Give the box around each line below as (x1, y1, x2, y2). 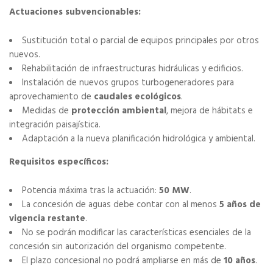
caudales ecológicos (94, 90, 181, 105)
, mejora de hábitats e (166, 104, 253, 119)
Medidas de (22, 104, 71, 119)
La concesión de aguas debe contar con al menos (22, 197, 219, 213)
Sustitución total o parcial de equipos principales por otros (22, 34, 259, 49)
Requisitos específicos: (9, 155, 108, 170)
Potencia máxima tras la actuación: (22, 183, 159, 199)
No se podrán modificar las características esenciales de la (22, 225, 251, 241)
